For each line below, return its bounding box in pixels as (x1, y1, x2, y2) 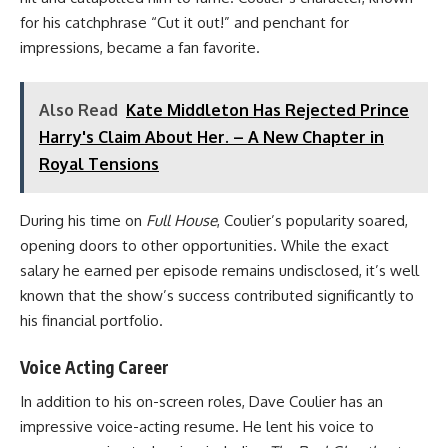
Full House (146, 211, 217, 230)
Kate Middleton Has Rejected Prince (126, 100, 409, 120)
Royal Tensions (39, 154, 159, 174)
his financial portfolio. (20, 311, 163, 330)
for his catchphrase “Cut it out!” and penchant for (20, 12, 349, 32)
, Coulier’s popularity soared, (217, 211, 408, 230)
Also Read (39, 100, 118, 120)
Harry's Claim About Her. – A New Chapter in (39, 127, 384, 147)
